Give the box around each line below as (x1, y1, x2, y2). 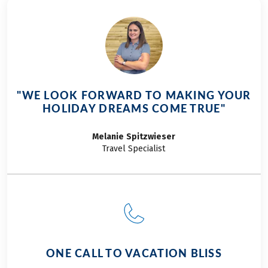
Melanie (92, 132, 124, 142)
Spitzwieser (126, 132, 176, 142)
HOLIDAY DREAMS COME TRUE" (42, 102, 226, 115)
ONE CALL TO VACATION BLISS (45, 246, 222, 260)
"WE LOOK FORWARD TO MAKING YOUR (17, 89, 251, 102)
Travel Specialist (102, 144, 166, 154)
